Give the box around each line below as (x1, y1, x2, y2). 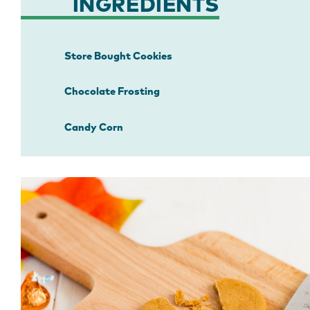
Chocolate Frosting (64, 86, 160, 98)
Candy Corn (64, 122, 123, 134)
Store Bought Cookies (64, 51, 172, 62)
